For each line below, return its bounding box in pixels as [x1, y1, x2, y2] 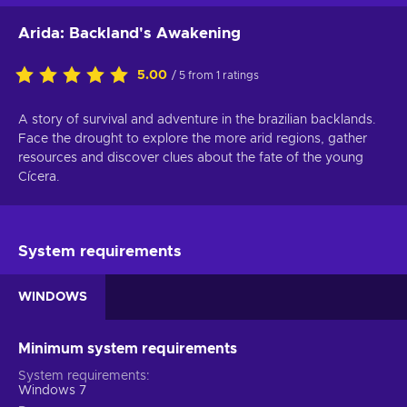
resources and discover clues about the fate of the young [18, 151, 363, 164]
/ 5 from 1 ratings [172, 69, 259, 81]
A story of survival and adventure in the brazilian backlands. [18, 113, 376, 126]
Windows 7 [18, 383, 86, 397]
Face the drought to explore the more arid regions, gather [18, 132, 367, 145]
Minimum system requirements [18, 341, 237, 356]
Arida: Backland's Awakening [18, 25, 241, 41]
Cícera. [18, 170, 60, 184]
